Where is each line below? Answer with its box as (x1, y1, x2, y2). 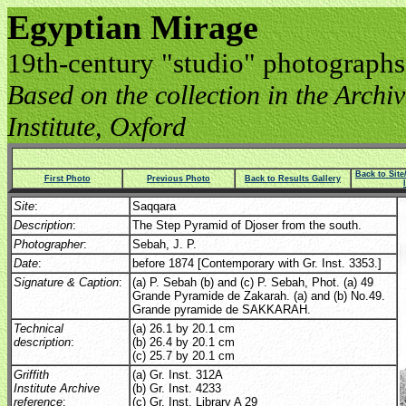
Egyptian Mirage (7, 8, 258, 46)
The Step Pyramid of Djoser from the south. (132, 218, 362, 232)
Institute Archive (14, 382, 100, 395)
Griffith (14, 368, 49, 382)
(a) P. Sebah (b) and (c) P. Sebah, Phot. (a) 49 (132, 275, 373, 289)
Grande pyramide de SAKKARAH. (132, 303, 311, 316)
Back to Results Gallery (245, 174, 341, 183)
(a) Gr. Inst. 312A (132, 368, 223, 382)
